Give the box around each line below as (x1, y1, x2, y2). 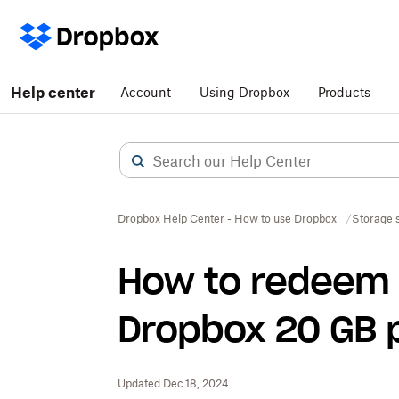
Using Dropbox (199, 85, 289, 100)
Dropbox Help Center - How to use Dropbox (118, 212, 337, 225)
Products (318, 85, 370, 100)
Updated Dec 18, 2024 (118, 377, 229, 390)
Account (120, 85, 171, 100)
